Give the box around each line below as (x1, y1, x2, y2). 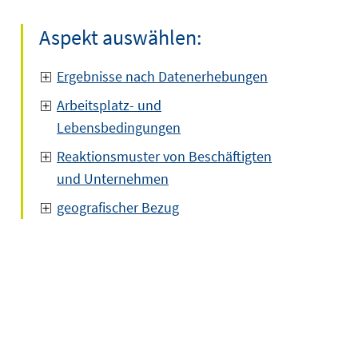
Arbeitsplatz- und (57, 96, 161, 114)
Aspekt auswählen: (39, 24, 201, 50)
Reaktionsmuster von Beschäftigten (57, 147, 272, 165)
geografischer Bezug (57, 198, 179, 217)
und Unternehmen (57, 169, 169, 188)
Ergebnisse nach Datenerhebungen (57, 67, 268, 86)
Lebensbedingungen (57, 118, 181, 137)
